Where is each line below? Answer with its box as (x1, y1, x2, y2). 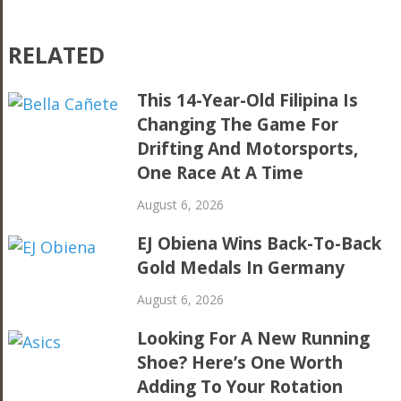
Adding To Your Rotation (137, 375, 344, 398)
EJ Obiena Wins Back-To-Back (137, 232, 382, 255)
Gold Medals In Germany (137, 256, 346, 279)
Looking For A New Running (137, 327, 371, 350)
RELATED (7, 39, 105, 70)
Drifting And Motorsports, (137, 137, 359, 160)
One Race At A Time (137, 161, 304, 184)
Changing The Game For (137, 113, 339, 136)
